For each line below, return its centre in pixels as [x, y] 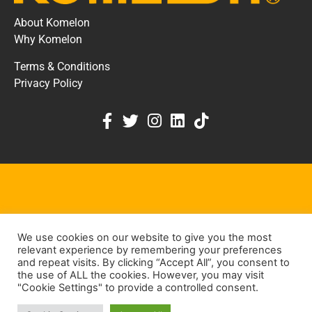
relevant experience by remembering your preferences [150, 250]
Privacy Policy [48, 84]
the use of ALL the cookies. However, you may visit [141, 275]
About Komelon [52, 23]
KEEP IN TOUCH [156, 248]
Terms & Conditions [62, 67]
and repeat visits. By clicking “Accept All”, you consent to [154, 263]
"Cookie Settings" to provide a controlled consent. [138, 288]
